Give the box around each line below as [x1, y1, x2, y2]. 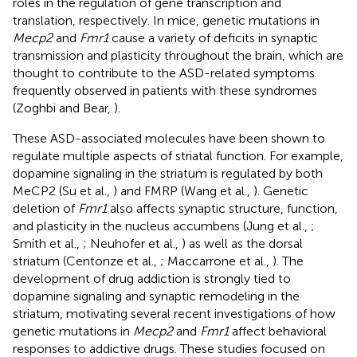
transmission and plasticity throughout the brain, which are [13, 47, 343, 63]
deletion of [13, 200, 78, 216]
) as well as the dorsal [182, 235, 303, 251]
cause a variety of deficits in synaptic [108, 29, 318, 45]
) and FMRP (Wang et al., [113, 182, 253, 198]
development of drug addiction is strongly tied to [13, 270, 291, 286]
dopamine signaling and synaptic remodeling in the [13, 288, 300, 304]
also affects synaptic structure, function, [107, 200, 338, 216]
